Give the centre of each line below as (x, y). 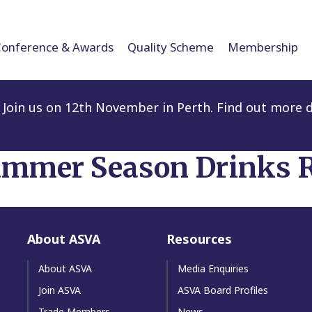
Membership (263, 47)
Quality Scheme (171, 47)
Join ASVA (60, 290)
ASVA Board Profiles (223, 290)
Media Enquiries (213, 268)
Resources (199, 239)
